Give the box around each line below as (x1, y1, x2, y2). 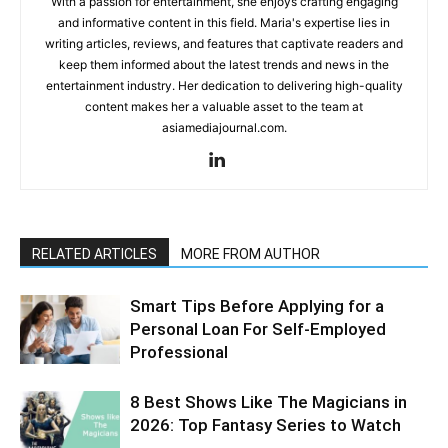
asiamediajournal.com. (161, 119, 287, 135)
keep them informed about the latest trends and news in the (59, 56, 389, 72)
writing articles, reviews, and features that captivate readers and (45, 35, 403, 51)
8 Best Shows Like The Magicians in (130, 391, 407, 412)
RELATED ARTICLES (32, 245, 157, 262)
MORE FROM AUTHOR (181, 245, 320, 262)
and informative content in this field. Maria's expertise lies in (58, 14, 390, 30)
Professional (130, 341, 228, 362)
